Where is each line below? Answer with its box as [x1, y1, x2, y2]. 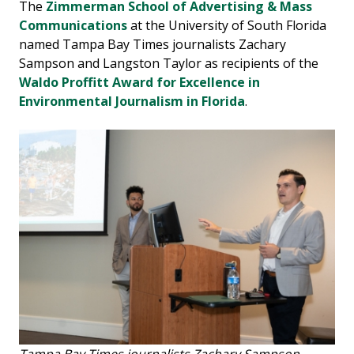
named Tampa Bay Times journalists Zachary [19, 35, 286, 53]
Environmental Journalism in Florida [19, 92, 245, 110]
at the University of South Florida [127, 16, 326, 34]
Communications [19, 16, 127, 34]
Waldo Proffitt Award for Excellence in [19, 73, 260, 91]
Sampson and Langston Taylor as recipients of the [19, 54, 318, 72]
